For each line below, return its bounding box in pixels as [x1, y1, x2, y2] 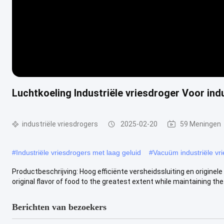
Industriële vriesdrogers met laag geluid [16, 148, 141, 156]
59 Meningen [180, 120, 221, 128]
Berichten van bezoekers [12, 201, 106, 212]
